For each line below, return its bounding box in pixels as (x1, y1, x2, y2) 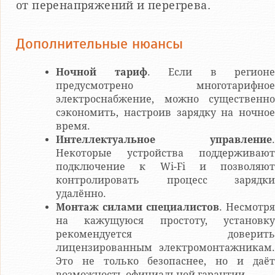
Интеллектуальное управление (56, 134, 272, 146)
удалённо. (56, 188, 106, 200)
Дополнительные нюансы (16, 34, 183, 53)
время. (56, 120, 90, 133)
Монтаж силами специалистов (56, 201, 219, 214)
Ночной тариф (56, 66, 147, 79)
